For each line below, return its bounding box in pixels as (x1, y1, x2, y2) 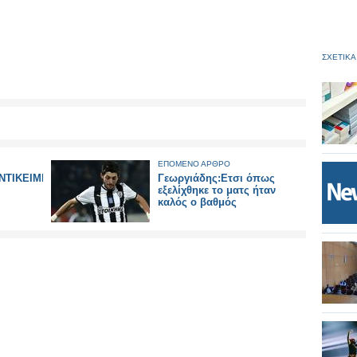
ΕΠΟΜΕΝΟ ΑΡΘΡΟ (158, 159, 230, 168)
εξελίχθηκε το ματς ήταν (158, 184, 276, 196)
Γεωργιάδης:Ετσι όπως (158, 172, 275, 184)
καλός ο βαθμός (158, 196, 237, 208)
